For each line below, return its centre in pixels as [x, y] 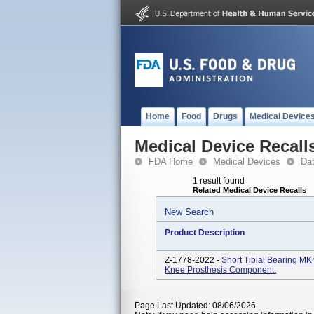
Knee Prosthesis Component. [220, 270]
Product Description [205, 233]
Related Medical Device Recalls [250, 190]
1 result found [219, 181]
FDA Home [171, 162]
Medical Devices [247, 162]
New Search [189, 212]
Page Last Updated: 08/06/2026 [195, 306]
